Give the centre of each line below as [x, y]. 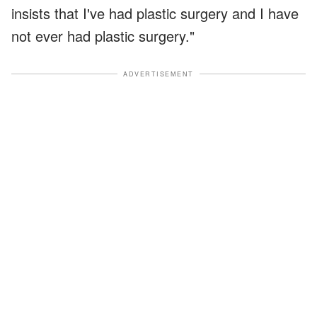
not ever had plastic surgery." [103, 35]
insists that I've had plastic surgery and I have [155, 13]
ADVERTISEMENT [158, 74]
